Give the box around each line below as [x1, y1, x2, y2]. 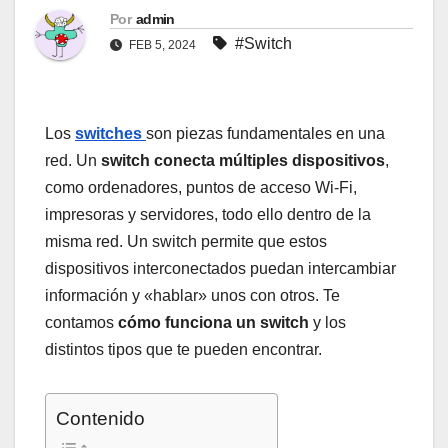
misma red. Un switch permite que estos [45, 233, 327, 251]
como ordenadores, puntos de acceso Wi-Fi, [45, 179, 357, 197]
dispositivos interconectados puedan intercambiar [45, 260, 396, 278]
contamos [45, 314, 114, 332]
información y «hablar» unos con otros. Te [45, 287, 340, 305]
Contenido [56, 408, 145, 430]
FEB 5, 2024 [126, 38, 199, 53]
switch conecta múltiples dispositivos [101, 152, 385, 170]
